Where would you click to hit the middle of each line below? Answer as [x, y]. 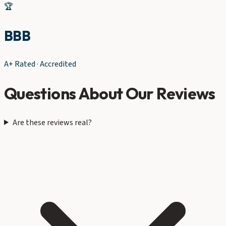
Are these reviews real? [52, 122]
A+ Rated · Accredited [40, 64]
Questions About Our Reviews [110, 94]
